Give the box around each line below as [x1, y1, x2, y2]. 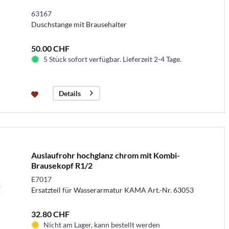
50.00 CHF [31, 43, 70, 53]
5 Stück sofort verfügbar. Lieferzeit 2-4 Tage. [43, 54, 181, 63]
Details [58, 88, 81, 98]
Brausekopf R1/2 [31, 160, 93, 170]
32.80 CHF [31, 209, 70, 219]
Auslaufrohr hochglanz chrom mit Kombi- [31, 150, 180, 160]
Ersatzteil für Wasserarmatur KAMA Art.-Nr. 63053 [31, 185, 194, 194]
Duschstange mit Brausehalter [31, 19, 127, 29]
